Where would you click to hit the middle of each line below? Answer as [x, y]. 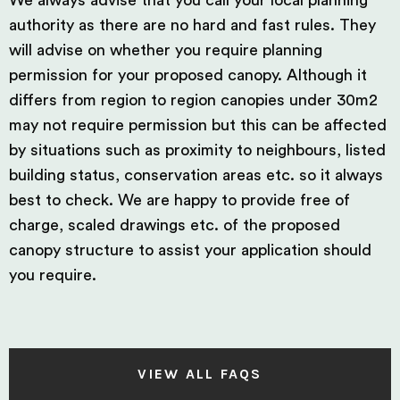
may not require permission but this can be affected [198, 125]
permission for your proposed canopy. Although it [188, 75]
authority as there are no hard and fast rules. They [192, 25]
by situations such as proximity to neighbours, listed [197, 150]
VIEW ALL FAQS [200, 374]
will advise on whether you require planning [166, 50]
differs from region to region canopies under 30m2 [193, 100]
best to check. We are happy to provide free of [179, 200]
